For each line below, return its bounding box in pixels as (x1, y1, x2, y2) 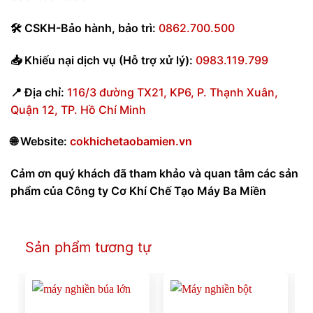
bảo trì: (118, 20, 156, 35)
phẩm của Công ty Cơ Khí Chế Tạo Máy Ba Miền (10, 184, 266, 198)
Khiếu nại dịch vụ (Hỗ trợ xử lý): (22, 52, 193, 67)
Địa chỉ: (22, 85, 64, 99)
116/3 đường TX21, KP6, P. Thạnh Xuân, (67, 85, 278, 99)
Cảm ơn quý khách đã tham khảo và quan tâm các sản (10, 166, 298, 181)
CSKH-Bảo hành (22, 20, 112, 35)
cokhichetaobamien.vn (70, 134, 192, 149)
